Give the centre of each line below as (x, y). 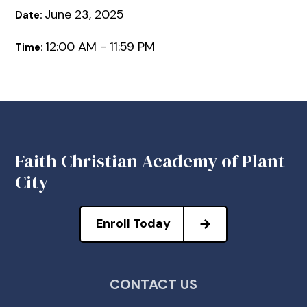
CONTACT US (153, 284)
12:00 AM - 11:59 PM (100, 47)
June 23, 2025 (85, 15)
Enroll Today (133, 224)
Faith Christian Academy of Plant (150, 161)
